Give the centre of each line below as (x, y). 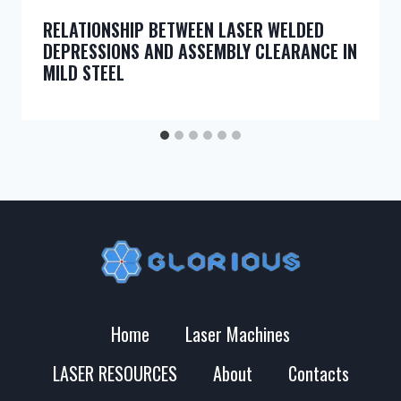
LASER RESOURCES (115, 374)
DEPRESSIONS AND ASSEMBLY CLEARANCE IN (200, 51)
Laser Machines (238, 334)
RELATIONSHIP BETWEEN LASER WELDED (183, 30)
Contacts (318, 374)
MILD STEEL (84, 73)
